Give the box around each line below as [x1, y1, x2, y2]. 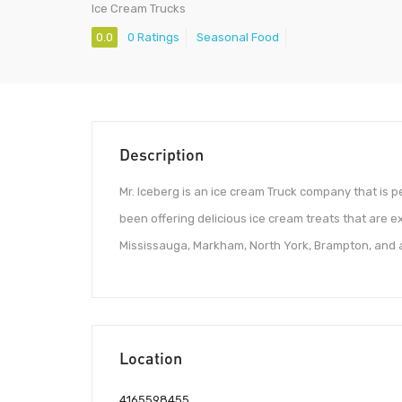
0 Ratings [127, 31, 179, 45]
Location [119, 347, 182, 368]
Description [119, 144, 204, 165]
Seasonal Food [197, 31, 279, 45]
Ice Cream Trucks [92, 2, 186, 15]
